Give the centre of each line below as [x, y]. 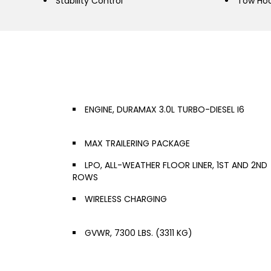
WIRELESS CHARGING [126, 199]
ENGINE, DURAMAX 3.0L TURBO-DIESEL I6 [165, 109]
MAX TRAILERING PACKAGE [137, 143]
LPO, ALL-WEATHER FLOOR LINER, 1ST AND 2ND [176, 165]
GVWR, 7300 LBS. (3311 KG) [139, 233]
